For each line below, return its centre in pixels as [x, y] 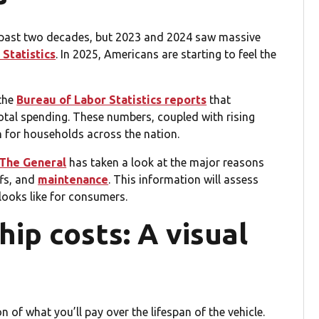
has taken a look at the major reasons [166, 163]
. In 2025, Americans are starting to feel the [166, 54]
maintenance [73, 180]
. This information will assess [184, 180]
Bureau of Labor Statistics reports [112, 100]
